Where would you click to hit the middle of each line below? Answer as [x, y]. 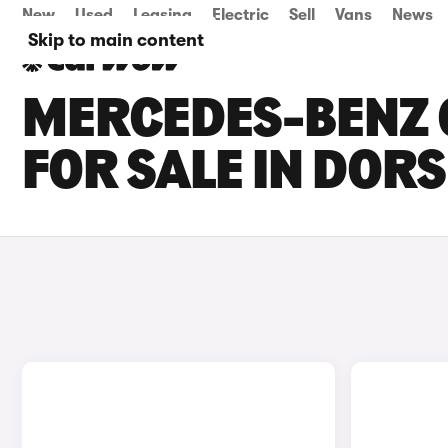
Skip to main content [116, 40]
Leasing [162, 15]
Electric [240, 15]
